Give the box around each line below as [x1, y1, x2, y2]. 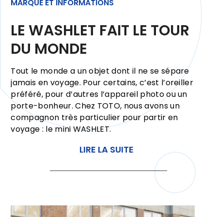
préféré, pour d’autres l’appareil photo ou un [11, 89, 187, 100]
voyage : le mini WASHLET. [11, 124, 111, 135]
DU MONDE [11, 39, 88, 60]
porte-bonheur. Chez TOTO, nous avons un [11, 100, 180, 112]
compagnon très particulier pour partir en [11, 112, 178, 124]
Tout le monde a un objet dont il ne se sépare [11, 65, 189, 77]
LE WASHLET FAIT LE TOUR [11, 20, 190, 41]
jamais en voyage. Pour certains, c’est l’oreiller [11, 77, 194, 89]
